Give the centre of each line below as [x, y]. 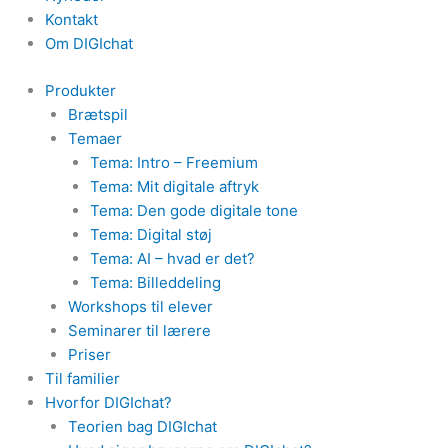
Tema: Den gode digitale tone [194, 210]
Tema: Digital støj [151, 234]
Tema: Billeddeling [155, 282]
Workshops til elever [140, 306]
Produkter [80, 90]
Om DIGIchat [89, 43]
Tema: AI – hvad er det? [172, 258]
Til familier [82, 378]
